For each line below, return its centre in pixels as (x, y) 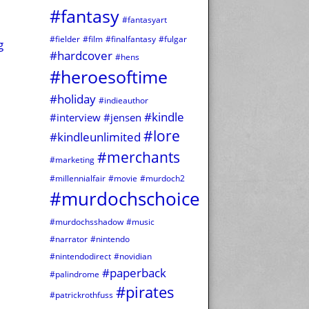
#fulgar (173, 39)
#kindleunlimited (95, 137)
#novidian (133, 257)
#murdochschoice (125, 199)
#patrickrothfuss (81, 295)
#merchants (139, 158)
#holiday (73, 99)
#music (140, 222)
